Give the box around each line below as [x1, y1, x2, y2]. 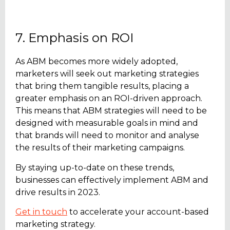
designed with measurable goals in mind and [15, 118, 198, 128]
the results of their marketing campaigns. [15, 143, 185, 153]
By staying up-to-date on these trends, [15, 162, 174, 172]
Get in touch [15, 207, 67, 217]
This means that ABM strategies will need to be [15, 106, 207, 116]
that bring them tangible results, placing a [15, 81, 189, 91]
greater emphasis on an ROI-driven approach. [15, 93, 202, 104]
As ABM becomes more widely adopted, [15, 56, 178, 67]
